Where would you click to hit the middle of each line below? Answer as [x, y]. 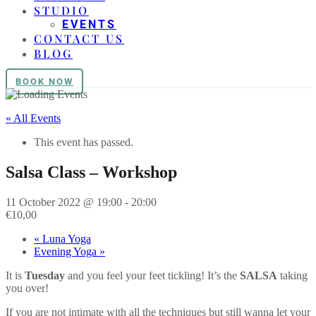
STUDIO [61, 10]
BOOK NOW [44, 81]
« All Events [33, 118]
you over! [27, 288]
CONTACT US [79, 38]
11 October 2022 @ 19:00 [64, 202]
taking [292, 275]
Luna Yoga [65, 238]
